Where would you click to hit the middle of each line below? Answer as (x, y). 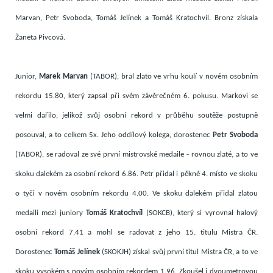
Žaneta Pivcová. (40, 38)
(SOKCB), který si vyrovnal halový (200, 213)
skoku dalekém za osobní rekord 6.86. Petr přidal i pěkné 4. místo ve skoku (136, 174)
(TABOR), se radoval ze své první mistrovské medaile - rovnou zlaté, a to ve (136, 155)
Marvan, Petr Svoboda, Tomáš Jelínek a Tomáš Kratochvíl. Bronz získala (136, 18)
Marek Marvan (64, 77)
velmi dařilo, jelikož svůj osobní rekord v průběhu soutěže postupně (136, 116)
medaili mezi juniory (51, 213)
